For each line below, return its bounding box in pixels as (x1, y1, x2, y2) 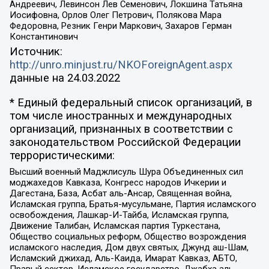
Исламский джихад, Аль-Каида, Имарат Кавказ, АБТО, (9, 253, 237, 264)
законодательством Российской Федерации (9, 135, 241, 149)
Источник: (9, 45, 62, 59)
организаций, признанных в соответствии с (9, 122, 233, 136)
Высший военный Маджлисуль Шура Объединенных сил (9, 166, 243, 178)
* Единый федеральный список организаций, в (9, 95, 252, 109)
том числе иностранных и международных (9, 109, 232, 122)
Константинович (9, 31, 78, 42)
